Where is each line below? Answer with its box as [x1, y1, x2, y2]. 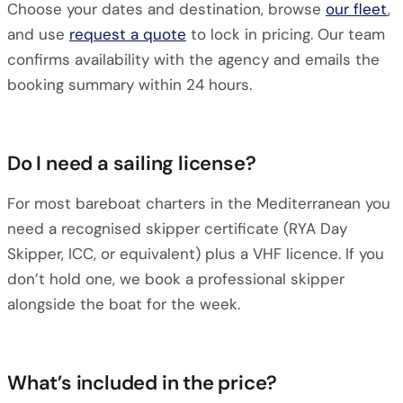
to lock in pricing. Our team [186, 24, 385, 44]
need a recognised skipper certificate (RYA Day [7, 219, 347, 238]
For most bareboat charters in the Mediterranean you [7, 193, 390, 213]
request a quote [69, 24, 186, 44]
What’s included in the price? [7, 370, 278, 396]
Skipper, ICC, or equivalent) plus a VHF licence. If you [7, 244, 384, 264]
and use [7, 24, 69, 44]
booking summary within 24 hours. [7, 75, 252, 94]
